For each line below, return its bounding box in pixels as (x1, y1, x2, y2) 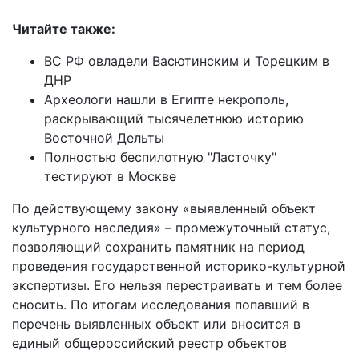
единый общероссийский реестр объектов (12, 334, 287, 351)
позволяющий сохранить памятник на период (12, 238, 305, 255)
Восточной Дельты (44, 129, 164, 146)
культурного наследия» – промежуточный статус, (12, 219, 330, 236)
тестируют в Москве (44, 167, 176, 184)
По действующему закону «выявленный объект (12, 200, 316, 216)
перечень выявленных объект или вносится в (12, 315, 301, 332)
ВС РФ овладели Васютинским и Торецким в (44, 52, 329, 69)
